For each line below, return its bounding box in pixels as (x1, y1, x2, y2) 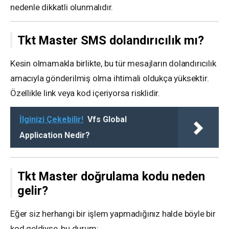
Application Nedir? (19, 130, 90, 141)
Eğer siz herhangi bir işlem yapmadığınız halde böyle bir (10, 208, 216, 219)
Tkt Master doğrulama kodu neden (17, 169, 205, 184)
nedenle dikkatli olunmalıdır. (10, 2, 113, 13)
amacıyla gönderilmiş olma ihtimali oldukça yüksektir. (10, 73, 209, 84)
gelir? (17, 183, 48, 198)
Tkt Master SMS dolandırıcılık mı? (17, 33, 204, 48)
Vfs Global (87, 114, 127, 125)
